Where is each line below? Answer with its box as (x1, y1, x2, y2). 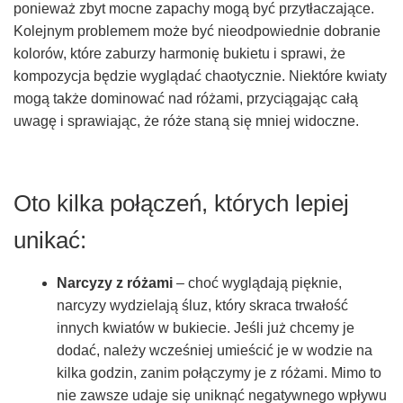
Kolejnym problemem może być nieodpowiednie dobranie (13, 23, 381, 40)
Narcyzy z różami (57, 275, 173, 291)
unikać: (13, 228, 86, 254)
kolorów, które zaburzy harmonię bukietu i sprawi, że (13, 46, 345, 62)
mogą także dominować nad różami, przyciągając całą (13, 91, 358, 107)
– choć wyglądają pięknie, (173, 275, 342, 291)
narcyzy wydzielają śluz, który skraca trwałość (57, 298, 348, 314)
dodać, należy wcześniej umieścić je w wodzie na (57, 343, 372, 359)
